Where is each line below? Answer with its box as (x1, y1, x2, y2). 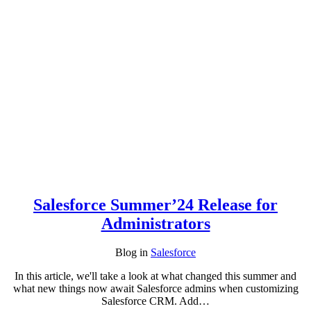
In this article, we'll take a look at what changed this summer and (15, 270, 296, 283)
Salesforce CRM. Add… (101, 295, 210, 308)
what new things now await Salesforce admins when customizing (12, 283, 299, 295)
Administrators (101, 214, 210, 233)
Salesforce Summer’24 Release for (33, 195, 278, 214)
